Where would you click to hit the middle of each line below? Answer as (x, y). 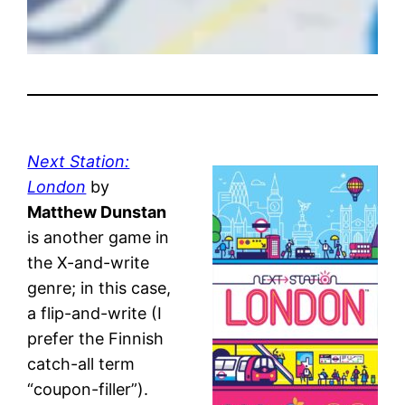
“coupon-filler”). (88, 389)
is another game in (99, 237)
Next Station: (79, 161)
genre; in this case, (99, 287)
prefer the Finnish (96, 338)
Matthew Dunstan (97, 212)
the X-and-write (89, 262)
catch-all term (81, 363)
